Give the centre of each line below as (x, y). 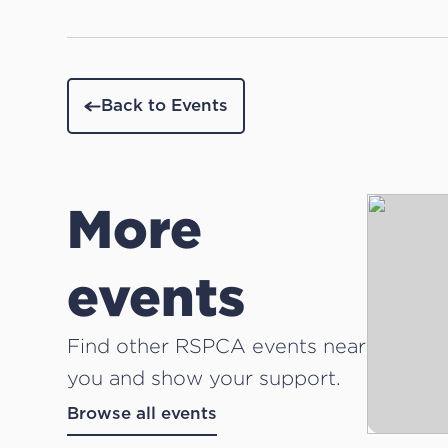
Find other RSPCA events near (217, 345)
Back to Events (165, 105)
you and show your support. (204, 377)
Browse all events (142, 413)
